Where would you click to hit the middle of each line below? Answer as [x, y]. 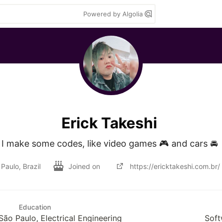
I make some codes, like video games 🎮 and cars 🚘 [111, 143]
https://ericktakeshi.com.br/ [175, 166]
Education [35, 207]
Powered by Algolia [114, 14]
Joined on [85, 166]
